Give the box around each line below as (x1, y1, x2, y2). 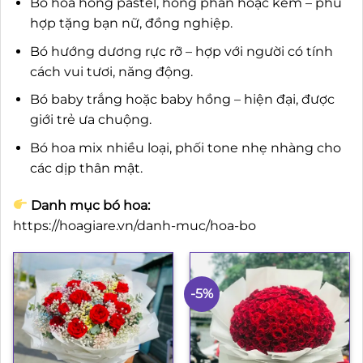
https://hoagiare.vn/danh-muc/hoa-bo (13, 217, 256, 233)
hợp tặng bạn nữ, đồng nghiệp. (29, 15, 233, 32)
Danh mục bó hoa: (28, 197, 151, 213)
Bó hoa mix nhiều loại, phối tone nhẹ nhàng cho (29, 139, 341, 156)
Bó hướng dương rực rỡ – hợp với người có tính (29, 43, 333, 59)
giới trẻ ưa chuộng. (29, 112, 152, 128)
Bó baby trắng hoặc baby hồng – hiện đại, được (29, 92, 335, 108)
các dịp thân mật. (29, 160, 143, 176)
